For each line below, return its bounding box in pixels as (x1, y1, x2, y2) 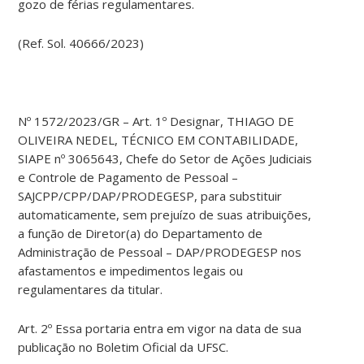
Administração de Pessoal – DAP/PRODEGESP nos (18, 244, 302, 261)
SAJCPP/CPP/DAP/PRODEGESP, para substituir (18, 188, 283, 205)
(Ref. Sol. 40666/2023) (18, 35, 145, 52)
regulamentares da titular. (18, 281, 163, 298)
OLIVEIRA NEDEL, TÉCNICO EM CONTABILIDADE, (18, 132, 299, 149)
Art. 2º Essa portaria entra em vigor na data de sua (18, 320, 302, 337)
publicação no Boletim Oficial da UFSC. (18, 339, 229, 356)
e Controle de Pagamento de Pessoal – (18, 169, 239, 186)
